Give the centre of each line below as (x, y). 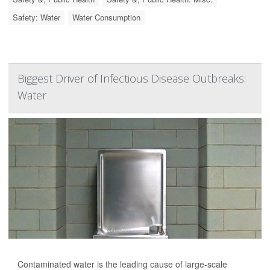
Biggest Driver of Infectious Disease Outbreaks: (132, 79)
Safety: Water (36, 17)
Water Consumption (106, 17)
